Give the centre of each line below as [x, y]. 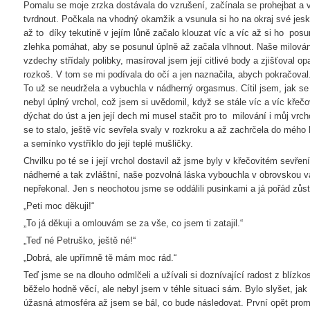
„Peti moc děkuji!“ [59, 206]
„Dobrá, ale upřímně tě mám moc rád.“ [100, 258]
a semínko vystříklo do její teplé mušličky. [110, 144]
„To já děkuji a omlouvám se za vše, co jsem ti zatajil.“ [133, 223]
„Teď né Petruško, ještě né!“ [80, 240]
